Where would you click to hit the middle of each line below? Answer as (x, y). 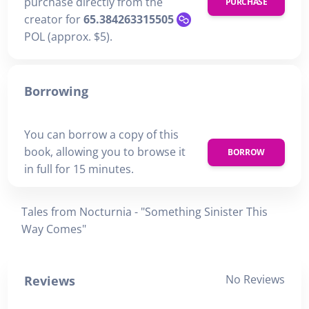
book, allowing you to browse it (105, 152)
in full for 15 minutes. (79, 169)
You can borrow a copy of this (101, 135)
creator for (54, 19)
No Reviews (255, 280)
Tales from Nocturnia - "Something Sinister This (144, 212)
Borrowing (56, 91)
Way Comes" (54, 229)
